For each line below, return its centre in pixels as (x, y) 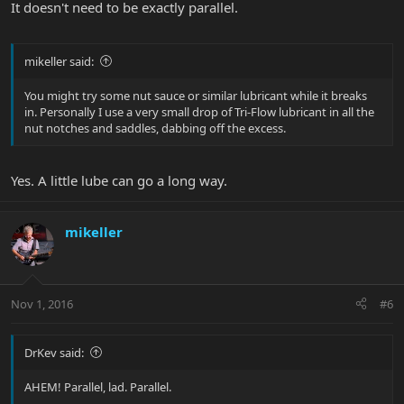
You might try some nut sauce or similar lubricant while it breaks (196, 95)
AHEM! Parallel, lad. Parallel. (98, 386)
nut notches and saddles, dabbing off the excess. (155, 128)
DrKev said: (54, 352)
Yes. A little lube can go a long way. (119, 181)
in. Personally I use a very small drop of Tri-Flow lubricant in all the (199, 111)
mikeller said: (59, 61)
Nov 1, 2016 (42, 303)
